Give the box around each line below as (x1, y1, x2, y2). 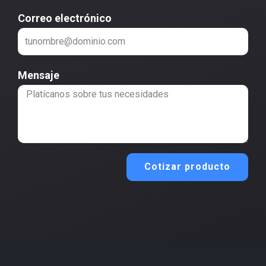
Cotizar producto (144, 161, 230, 173)
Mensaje (18, 68, 59, 81)
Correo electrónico (18, 11, 112, 24)
